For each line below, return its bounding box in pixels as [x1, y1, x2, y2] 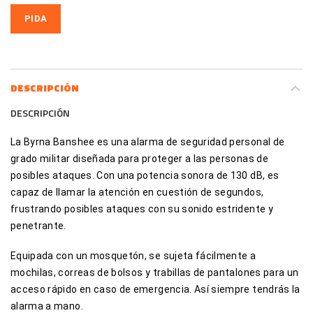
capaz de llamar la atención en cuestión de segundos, [10, 186, 264, 198]
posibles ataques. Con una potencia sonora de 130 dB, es [10, 169, 279, 181]
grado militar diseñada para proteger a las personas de [10, 152, 268, 164]
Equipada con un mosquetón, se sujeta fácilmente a [10, 250, 256, 262]
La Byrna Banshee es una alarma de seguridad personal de [10, 136, 285, 147]
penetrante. [10, 219, 66, 231]
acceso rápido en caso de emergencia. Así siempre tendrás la [10, 284, 300, 296]
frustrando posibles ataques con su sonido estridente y [10, 203, 273, 214]
